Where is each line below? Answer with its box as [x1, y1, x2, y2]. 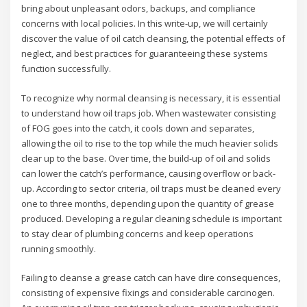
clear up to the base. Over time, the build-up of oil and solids [21, 151, 271, 164]
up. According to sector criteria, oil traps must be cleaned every [21, 182, 282, 195]
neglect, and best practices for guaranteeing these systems [21, 47, 269, 60]
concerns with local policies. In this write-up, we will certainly [21, 17, 269, 30]
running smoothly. [21, 242, 97, 255]
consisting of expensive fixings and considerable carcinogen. [21, 286, 275, 299]
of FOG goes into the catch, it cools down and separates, [21, 121, 255, 134]
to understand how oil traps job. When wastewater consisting [21, 106, 276, 119]
